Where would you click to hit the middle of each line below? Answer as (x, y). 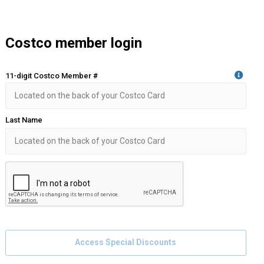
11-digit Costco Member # (51, 75)
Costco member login (73, 43)
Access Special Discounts (126, 242)
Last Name (24, 120)
